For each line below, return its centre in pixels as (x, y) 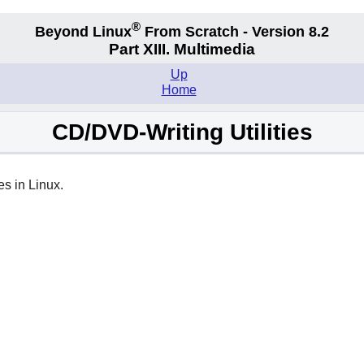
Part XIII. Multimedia (182, 50)
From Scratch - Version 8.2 (235, 31)
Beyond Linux (83, 31)
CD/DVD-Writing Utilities (182, 132)
